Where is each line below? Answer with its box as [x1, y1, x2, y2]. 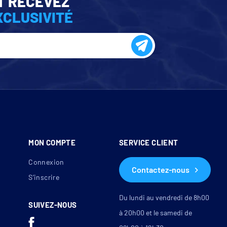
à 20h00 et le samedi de [119, 208, 192, 217]
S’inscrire [28, 173, 60, 182]
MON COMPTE [28, 138, 76, 147]
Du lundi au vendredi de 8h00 [119, 193, 209, 202]
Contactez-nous [131, 165, 190, 175]
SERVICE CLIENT [119, 138, 178, 147]
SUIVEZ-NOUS [28, 200, 77, 210]
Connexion [28, 158, 64, 167]
